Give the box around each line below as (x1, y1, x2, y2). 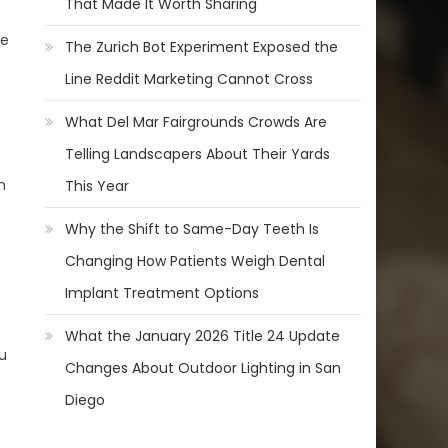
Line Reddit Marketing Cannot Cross (65, 68, 314, 89)
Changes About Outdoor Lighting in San (65, 357, 342, 378)
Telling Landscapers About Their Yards (65, 143, 331, 164)
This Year (65, 175, 130, 196)
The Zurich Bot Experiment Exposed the (65, 36, 339, 57)
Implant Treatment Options (65, 282, 260, 303)
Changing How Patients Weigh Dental (65, 250, 326, 271)
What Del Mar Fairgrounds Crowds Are (65, 111, 328, 132)
